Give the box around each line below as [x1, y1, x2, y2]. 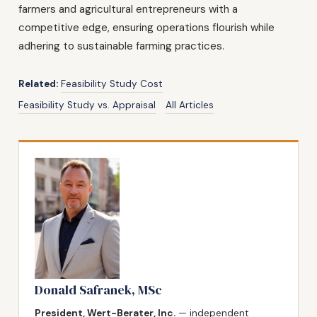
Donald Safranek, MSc [35, 280, 162, 299]
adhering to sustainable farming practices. [18, 38, 224, 53]
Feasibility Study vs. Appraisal [18, 98, 156, 111]
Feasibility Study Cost [61, 77, 163, 90]
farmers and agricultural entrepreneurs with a [18, 1, 238, 16]
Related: [18, 77, 58, 90]
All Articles [166, 98, 214, 111]
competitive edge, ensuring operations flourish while [18, 20, 275, 35]
